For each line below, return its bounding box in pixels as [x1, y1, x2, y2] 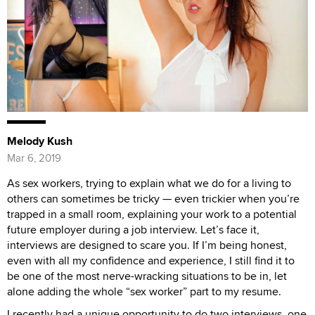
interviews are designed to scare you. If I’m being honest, [7, 237, 287, 254]
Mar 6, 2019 [7, 150, 61, 166]
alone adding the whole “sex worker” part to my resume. [7, 283, 281, 300]
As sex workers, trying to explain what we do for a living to [7, 175, 291, 192]
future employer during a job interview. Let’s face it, [7, 221, 259, 238]
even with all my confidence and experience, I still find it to [7, 252, 295, 269]
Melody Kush [7, 133, 72, 150]
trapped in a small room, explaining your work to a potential [7, 206, 297, 223]
